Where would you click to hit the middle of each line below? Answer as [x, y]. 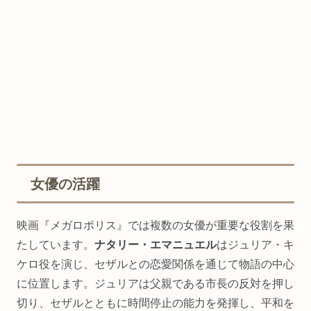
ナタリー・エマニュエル [155, 245]
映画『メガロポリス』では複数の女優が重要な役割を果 [155, 226]
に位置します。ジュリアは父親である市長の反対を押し [155, 284]
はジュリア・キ [255, 245]
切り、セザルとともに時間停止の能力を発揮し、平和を [155, 303]
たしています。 [56, 245]
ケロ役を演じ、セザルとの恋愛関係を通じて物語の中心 [155, 264]
